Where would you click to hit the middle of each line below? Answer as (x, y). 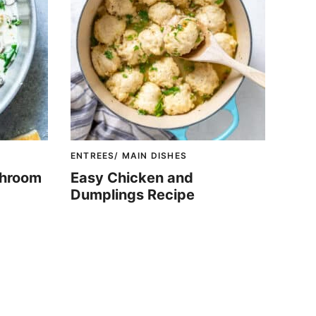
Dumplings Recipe (133, 195)
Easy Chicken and (132, 178)
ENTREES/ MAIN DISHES (129, 156)
